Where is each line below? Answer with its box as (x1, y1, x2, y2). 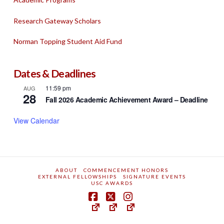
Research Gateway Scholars (13, 16, 101, 25)
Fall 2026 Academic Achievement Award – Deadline (45, 94, 208, 104)
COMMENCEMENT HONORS (83, 166, 168, 173)
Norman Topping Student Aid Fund (13, 37, 122, 46)
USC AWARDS (90, 179, 133, 186)
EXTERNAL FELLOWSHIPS (37, 173, 117, 179)
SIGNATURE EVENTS (122, 173, 186, 179)
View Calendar (13, 115, 59, 125)
